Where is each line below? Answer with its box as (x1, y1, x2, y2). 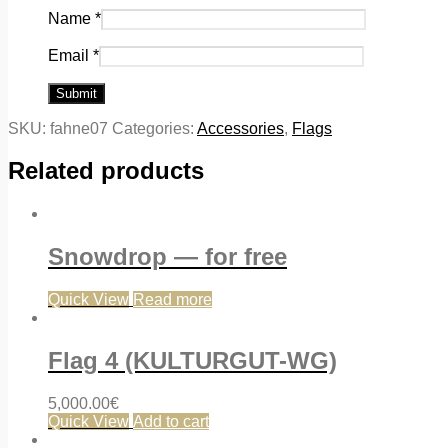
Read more (133, 291, 212, 309)
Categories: (112, 119, 197, 137)
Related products (8, 157, 204, 185)
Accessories (197, 119, 284, 137)
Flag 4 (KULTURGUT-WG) (48, 347, 337, 375)
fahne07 (50, 119, 108, 137)
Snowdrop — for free (48, 243, 287, 271)
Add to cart (133, 413, 209, 430)
